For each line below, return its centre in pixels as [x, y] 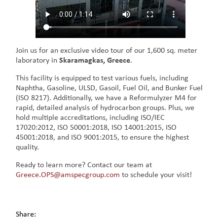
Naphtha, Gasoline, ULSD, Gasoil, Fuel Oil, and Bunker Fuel [110, 88]
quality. [28, 147]
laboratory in [38, 61]
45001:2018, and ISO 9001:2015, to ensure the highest [103, 138]
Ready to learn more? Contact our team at [84, 165]
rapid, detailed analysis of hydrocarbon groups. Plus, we [105, 108]
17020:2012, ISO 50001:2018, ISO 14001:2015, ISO [96, 128]
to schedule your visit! [157, 175]
